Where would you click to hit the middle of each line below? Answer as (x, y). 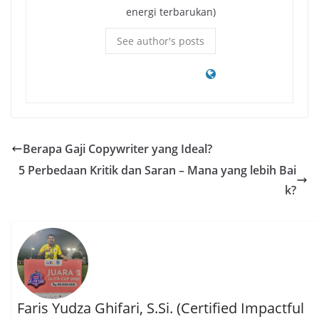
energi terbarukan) (171, 12)
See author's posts (160, 41)
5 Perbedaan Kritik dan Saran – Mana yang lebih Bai (157, 171)
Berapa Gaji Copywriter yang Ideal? (117, 149)
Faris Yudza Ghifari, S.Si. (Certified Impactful (161, 308)
